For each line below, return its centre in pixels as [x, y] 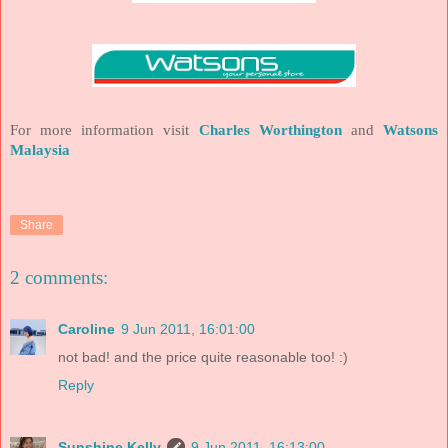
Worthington [300, 130]
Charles [228, 130]
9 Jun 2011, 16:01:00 [188, 329]
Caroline [86, 329]
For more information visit [104, 130]
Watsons [411, 130]
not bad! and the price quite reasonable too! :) [203, 357]
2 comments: [59, 277]
